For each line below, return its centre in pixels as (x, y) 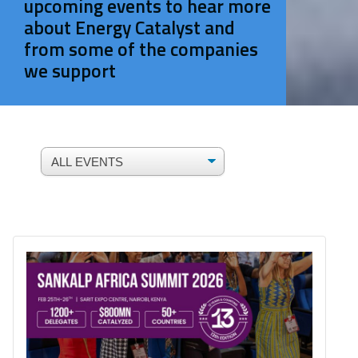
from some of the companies (141, 49)
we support (70, 70)
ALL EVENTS (76, 155)
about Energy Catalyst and (129, 27)
